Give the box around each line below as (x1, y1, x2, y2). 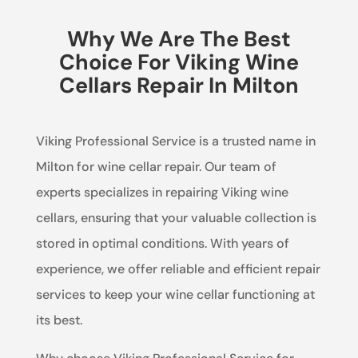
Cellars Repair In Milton (58, 70, 299, 99)
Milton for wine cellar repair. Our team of (35, 157, 276, 175)
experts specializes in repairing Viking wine (35, 183, 288, 201)
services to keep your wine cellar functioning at (35, 285, 315, 303)
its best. (35, 311, 82, 328)
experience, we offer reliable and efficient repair (35, 260, 320, 277)
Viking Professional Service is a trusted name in (35, 132, 316, 149)
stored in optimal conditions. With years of (35, 234, 289, 252)
